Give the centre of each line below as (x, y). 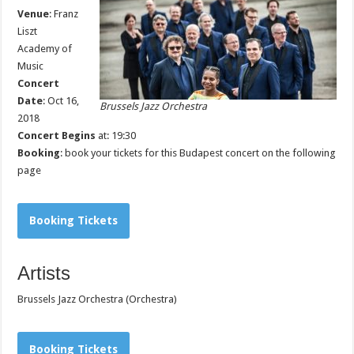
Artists (44, 273)
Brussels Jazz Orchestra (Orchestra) (98, 299)
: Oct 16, (61, 101)
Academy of (45, 49)
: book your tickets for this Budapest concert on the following (198, 153)
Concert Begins (57, 136)
